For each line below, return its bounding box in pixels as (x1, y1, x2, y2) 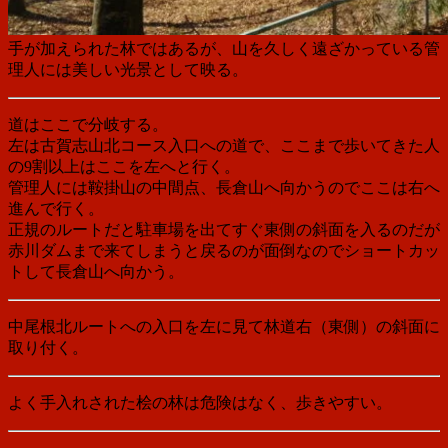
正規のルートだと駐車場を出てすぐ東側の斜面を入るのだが (8, 220, 440, 238)
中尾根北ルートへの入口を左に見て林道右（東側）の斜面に (8, 317, 440, 335)
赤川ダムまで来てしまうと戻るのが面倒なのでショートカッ (8, 241, 440, 259)
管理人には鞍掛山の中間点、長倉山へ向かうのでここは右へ (8, 178, 440, 196)
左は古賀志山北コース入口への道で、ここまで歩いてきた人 (8, 136, 440, 154)
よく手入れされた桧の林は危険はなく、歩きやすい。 (8, 393, 392, 411)
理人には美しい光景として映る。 (8, 60, 248, 78)
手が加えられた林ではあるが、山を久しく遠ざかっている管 (8, 39, 440, 57)
